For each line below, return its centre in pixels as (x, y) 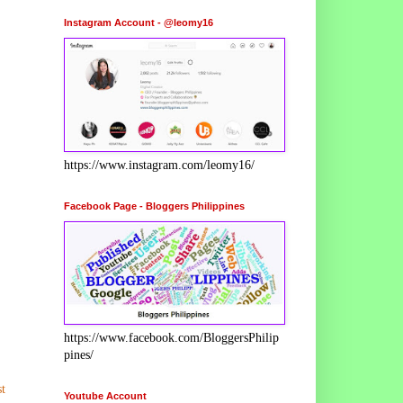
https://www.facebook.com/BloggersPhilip (171, 337)
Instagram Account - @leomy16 (139, 22)
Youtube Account (105, 395)
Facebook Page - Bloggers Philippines (154, 206)
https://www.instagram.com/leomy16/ (159, 165)
